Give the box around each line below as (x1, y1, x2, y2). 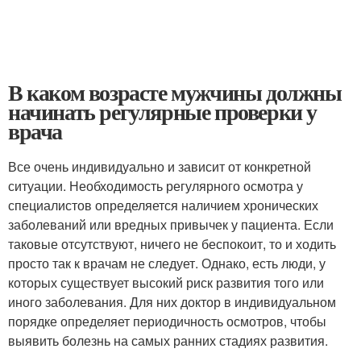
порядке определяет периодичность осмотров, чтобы (8, 311, 326, 330)
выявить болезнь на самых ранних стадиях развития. (8, 330, 328, 350)
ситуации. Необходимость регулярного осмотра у (8, 176, 303, 195)
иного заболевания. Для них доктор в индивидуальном (8, 292, 336, 311)
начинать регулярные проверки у (8, 94, 317, 128)
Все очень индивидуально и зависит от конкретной (8, 156, 311, 176)
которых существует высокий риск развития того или (8, 272, 324, 292)
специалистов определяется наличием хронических (8, 195, 318, 214)
